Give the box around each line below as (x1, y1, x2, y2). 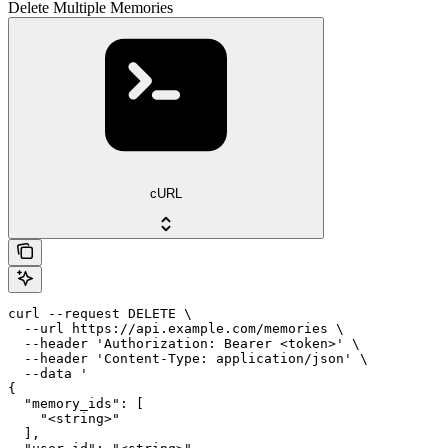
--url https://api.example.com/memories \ (8, 320, 344, 336)
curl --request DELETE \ (8, 305, 192, 321)
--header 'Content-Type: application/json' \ (8, 350, 368, 366)
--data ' (8, 365, 88, 381)
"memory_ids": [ (8, 395, 144, 411)
